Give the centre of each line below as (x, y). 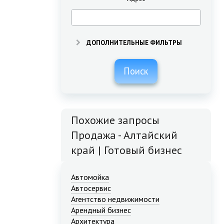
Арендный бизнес (101, 210)
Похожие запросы (115, 120)
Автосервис (91, 188)
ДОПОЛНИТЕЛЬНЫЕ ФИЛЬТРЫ (133, 43)
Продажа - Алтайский (124, 135)
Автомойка (90, 177)
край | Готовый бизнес (126, 150)
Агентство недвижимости (115, 199)
